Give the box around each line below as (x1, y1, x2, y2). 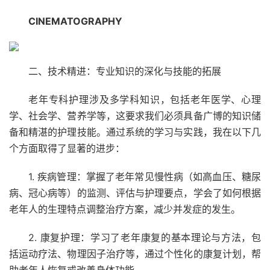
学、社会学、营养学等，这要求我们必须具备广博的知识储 (9, 110, 261, 122)
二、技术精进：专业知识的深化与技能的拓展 (28, 65, 221, 77)
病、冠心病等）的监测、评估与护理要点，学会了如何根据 (9, 187, 261, 199)
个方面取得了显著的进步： (9, 142, 125, 154)
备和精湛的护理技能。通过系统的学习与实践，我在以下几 (9, 126, 261, 138)
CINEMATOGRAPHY (28, 15, 122, 27)
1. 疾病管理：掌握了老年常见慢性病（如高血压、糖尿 (28, 171, 261, 183)
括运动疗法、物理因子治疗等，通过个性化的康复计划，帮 (9, 248, 261, 260)
